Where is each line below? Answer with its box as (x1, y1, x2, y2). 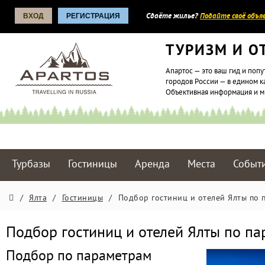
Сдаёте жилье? (146, 12, 200, 21)
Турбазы (12, 158, 50, 172)
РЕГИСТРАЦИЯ (66, 12, 120, 20)
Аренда (135, 158, 170, 172)
